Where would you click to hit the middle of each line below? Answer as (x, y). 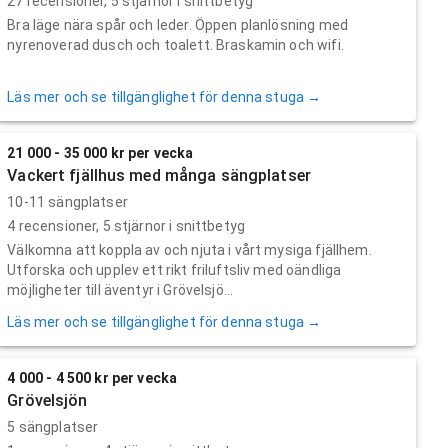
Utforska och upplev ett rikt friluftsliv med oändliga (174, 269)
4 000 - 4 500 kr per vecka (92, 377)
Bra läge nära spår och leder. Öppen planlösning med (177, 24)
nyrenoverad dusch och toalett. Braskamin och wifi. (175, 44)
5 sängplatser (53, 426)
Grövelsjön (47, 400)
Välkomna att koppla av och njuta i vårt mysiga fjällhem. (189, 249)
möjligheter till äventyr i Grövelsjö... (120, 289)
